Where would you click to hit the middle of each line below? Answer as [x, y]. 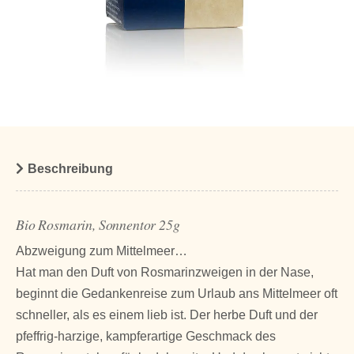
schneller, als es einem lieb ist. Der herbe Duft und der [167, 314]
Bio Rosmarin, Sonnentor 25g [98, 224]
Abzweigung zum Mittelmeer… [102, 250]
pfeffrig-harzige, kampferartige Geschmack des [146, 336]
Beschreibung [70, 168]
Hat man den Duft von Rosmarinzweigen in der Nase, [165, 272]
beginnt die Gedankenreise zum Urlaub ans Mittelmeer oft [177, 293]
